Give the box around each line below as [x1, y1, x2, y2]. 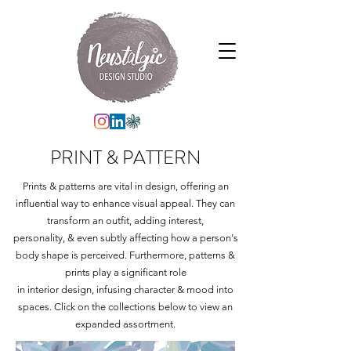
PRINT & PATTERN [49, 144, 201, 171]
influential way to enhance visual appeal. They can [16, 197, 235, 209]
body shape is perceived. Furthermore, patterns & [16, 249, 235, 261]
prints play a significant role [64, 266, 186, 278]
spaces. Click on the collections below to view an [18, 301, 233, 313]
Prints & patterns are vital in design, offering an [22, 180, 229, 192]
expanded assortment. [75, 318, 175, 330]
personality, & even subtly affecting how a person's [13, 232, 238, 244]
